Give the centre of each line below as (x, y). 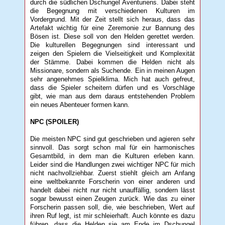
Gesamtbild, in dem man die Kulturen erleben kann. (113, 156)
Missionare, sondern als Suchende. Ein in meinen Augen (113, 70)
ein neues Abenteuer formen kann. (80, 104)
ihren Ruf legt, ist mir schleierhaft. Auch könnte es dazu (113, 215)
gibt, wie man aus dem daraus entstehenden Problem (113, 96)
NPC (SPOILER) (55, 122)
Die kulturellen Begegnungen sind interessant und (113, 45)
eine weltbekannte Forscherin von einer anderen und (113, 181)
